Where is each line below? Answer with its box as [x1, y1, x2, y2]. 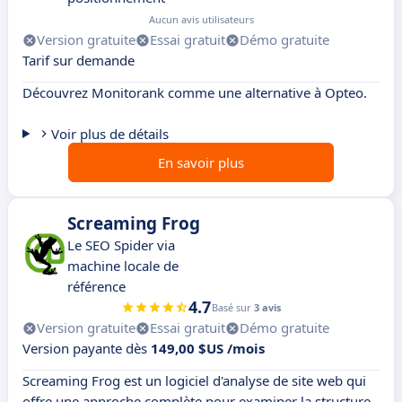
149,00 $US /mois [151, 339, 265, 358]
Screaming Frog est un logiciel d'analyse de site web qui [22, 371, 366, 390]
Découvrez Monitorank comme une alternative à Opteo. [22, 83, 367, 102]
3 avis [254, 301, 281, 315]
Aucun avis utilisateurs [149, 13, 254, 27]
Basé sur [212, 301, 254, 315]
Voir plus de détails [50, 125, 169, 144]
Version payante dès [22, 339, 151, 358]
